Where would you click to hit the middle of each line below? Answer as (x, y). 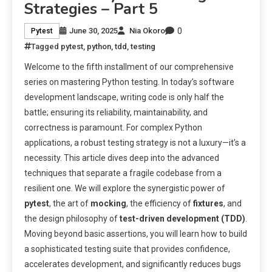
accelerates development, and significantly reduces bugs (133, 264)
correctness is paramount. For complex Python (113, 127)
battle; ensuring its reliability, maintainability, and (116, 112)
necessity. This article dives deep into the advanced (122, 158)
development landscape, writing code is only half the (124, 97)
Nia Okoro (147, 31)
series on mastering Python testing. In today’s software (129, 82)
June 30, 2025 (93, 31)
